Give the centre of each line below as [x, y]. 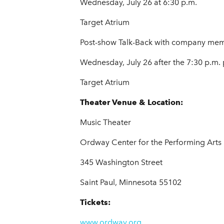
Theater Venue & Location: [131, 102]
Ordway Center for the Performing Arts [151, 142]
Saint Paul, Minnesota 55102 [131, 182]
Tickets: [95, 202]
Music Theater [105, 122]
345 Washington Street [121, 162]
